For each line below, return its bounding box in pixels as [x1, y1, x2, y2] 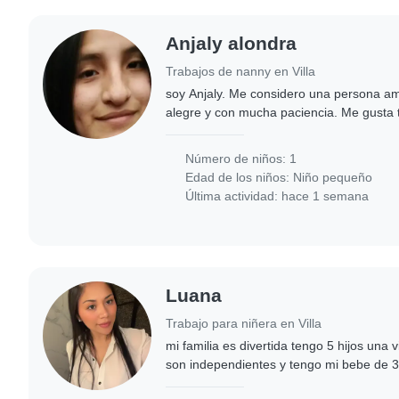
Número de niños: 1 [182, 151, 297, 167]
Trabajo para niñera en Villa [166, 315, 322, 330]
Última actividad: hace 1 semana [182, 189, 370, 204]
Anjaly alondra [166, 33, 297, 54]
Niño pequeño [293, 170, 373, 185]
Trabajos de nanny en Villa [166, 64, 316, 79]
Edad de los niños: [182, 170, 294, 185]
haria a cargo [166, 375, 241, 390]
